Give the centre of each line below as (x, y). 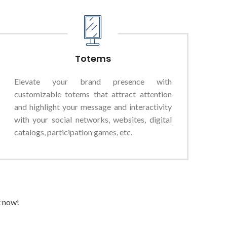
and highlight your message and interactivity (93, 107)
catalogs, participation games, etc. (73, 132)
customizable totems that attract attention (93, 94)
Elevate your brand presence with (93, 81)
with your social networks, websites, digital (93, 119)
